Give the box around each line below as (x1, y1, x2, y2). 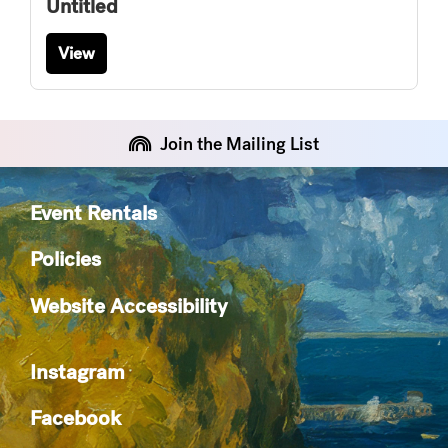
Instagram (30, 357, 125, 385)
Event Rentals (30, 198, 157, 226)
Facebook (30, 404, 121, 432)
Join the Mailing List (160, 131, 319, 155)
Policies (30, 245, 101, 273)
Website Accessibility (30, 291, 227, 319)
